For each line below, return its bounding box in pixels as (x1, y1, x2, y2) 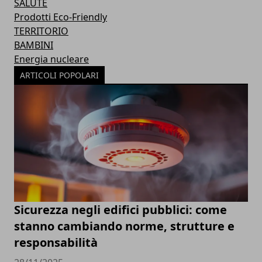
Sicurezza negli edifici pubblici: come (14, 202, 227, 218)
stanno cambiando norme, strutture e (14, 218, 235, 235)
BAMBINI (14, 39, 53, 52)
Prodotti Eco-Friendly (14, 11, 107, 24)
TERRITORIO (14, 25, 68, 38)
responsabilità (14, 235, 98, 251)
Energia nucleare (14, 53, 89, 66)
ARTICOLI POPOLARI (20, 70, 99, 81)
